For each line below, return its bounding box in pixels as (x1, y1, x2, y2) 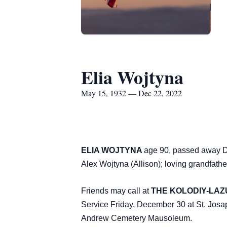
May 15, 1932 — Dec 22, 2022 (81, 88, 182, 98)
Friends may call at (81, 186, 151, 195)
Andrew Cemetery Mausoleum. (81, 214, 192, 222)
